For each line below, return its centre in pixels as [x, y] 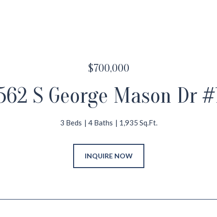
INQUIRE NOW [108, 156]
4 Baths [100, 123]
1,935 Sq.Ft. [138, 123]
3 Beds [71, 123]
